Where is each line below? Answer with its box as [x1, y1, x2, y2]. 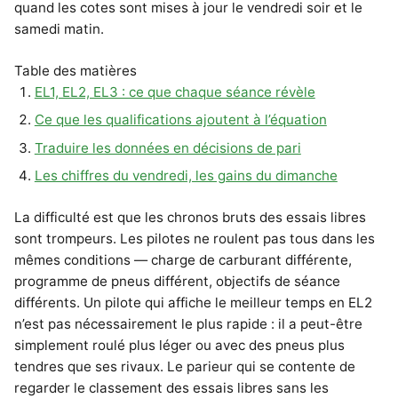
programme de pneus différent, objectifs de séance [14, 273, 340, 291]
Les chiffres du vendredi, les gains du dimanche [34, 167, 338, 185]
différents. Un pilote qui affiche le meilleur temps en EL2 [14, 294, 372, 312]
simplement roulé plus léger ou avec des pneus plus [14, 337, 345, 354]
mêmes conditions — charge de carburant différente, [14, 251, 352, 269]
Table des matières [14, 61, 137, 79]
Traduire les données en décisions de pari [34, 139, 301, 156]
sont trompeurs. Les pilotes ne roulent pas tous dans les [14, 230, 375, 248]
